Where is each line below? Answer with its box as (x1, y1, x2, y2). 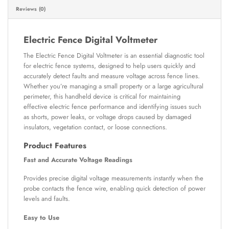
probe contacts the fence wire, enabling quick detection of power (24, 184, 205, 194)
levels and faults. (24, 194, 70, 204)
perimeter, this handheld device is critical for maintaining (24, 91, 180, 102)
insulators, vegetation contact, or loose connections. (24, 122, 167, 132)
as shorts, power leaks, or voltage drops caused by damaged (24, 112, 191, 122)
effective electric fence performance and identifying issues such (24, 102, 201, 112)
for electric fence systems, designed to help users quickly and (24, 61, 195, 71)
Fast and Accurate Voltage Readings (24, 154, 132, 165)
